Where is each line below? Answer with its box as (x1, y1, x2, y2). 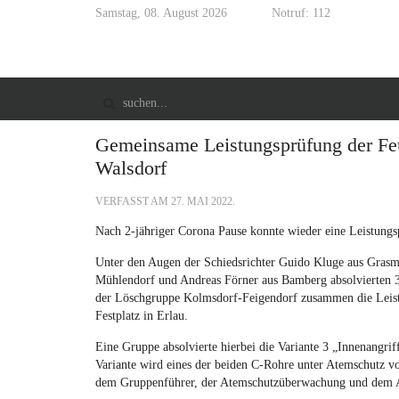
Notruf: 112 (272, 6, 330, 20)
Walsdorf (95, 157, 167, 179)
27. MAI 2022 (171, 195, 232, 208)
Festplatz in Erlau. (95, 309, 188, 322)
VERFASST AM (95, 195, 171, 208)
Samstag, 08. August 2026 (95, 6, 227, 20)
